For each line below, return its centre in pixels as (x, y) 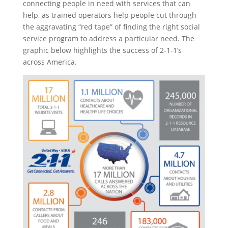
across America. (50, 62)
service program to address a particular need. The (108, 38)
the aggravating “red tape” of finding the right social (111, 26)
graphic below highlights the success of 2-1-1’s (102, 50)
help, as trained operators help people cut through (109, 15)
